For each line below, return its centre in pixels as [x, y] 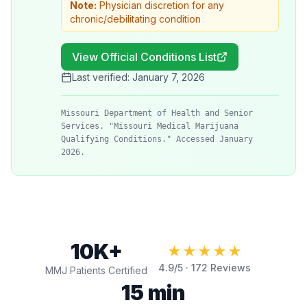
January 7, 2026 [169, 77]
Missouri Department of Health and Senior [157, 113]
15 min [153, 293]
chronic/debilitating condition [135, 19]
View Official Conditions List [144, 57]
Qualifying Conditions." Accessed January [157, 139]
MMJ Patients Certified [96, 270]
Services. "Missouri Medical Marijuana [150, 126]
